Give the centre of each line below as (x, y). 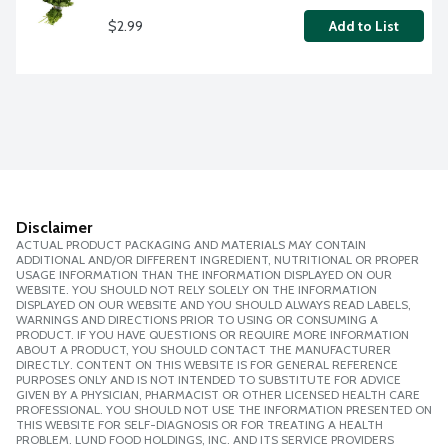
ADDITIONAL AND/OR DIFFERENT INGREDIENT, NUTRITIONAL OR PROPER (217, 260)
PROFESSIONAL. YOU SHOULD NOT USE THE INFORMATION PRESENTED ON (224, 410)
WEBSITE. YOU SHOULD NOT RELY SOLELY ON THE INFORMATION (196, 290)
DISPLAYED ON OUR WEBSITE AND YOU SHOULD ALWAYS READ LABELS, (213, 305)
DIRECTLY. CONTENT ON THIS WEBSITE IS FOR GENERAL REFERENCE (207, 365)
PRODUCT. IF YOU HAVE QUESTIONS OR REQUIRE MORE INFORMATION (212, 335)
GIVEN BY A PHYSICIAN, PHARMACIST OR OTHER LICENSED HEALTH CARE (218, 395)
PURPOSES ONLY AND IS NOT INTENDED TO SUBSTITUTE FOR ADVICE (208, 380)
